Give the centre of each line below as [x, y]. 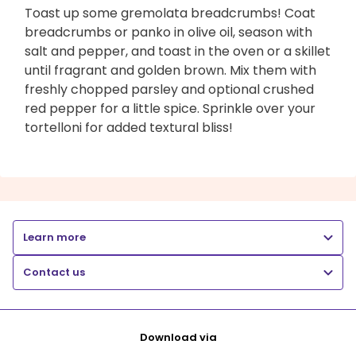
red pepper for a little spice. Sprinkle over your [170, 108]
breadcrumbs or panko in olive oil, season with [168, 32]
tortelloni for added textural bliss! [129, 127]
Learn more [54, 237]
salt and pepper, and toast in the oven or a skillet [178, 51]
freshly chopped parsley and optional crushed [169, 89]
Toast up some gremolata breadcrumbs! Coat [170, 13]
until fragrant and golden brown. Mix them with [170, 70]
